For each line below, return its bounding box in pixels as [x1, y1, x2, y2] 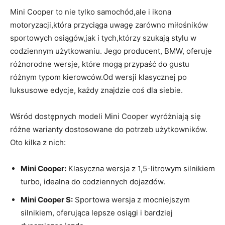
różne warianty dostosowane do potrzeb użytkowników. [10, 124, 207, 134]
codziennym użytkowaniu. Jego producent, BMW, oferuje [10, 46, 212, 56]
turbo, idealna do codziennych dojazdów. [21, 176, 165, 186]
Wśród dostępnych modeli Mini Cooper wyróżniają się [10, 111, 201, 121]
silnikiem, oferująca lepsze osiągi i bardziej [21, 207, 173, 217]
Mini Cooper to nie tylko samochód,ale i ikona [10, 7, 171, 17]
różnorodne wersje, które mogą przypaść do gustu [10, 59, 189, 69]
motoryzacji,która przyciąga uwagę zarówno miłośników [10, 20, 208, 30]
